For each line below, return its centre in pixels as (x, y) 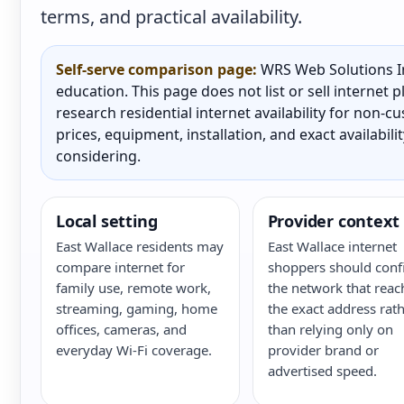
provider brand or (323, 350)
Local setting (107, 221)
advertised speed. (322, 371)
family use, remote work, (133, 288)
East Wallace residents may (140, 246)
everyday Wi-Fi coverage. (134, 350)
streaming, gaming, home (137, 308)
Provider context (333, 221)
